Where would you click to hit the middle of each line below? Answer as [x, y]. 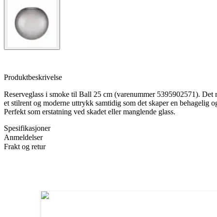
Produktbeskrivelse [33, 77]
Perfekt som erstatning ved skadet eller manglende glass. [90, 112]
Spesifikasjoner [27, 128]
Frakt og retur [25, 147]
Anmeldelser [23, 137]
